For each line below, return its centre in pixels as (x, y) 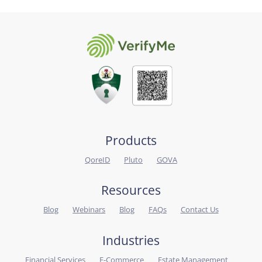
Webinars (89, 210)
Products (131, 140)
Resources (131, 190)
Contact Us (199, 210)
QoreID (98, 160)
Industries (131, 240)
